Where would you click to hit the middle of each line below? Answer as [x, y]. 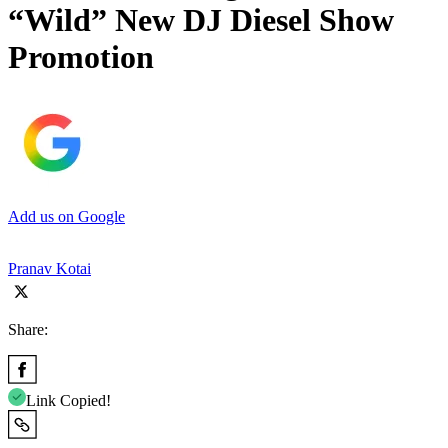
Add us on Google [66, 216]
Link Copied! [68, 400]
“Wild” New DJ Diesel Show [201, 20]
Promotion [81, 57]
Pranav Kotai [49, 268]
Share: [28, 329]
